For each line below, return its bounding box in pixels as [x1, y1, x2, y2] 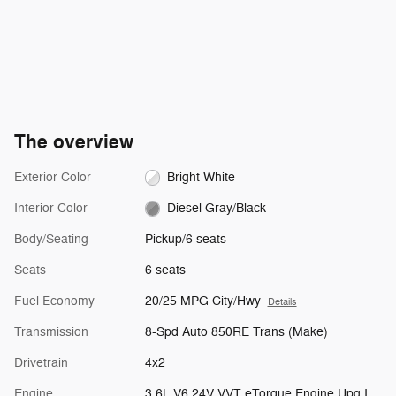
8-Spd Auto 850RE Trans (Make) [144, 324, 328, 340]
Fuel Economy [14, 293, 95, 309]
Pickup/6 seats [144, 232, 226, 247]
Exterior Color [14, 170, 91, 186]
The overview [14, 130, 133, 156]
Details [267, 296, 297, 308]
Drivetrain [14, 355, 68, 371]
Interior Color [14, 201, 88, 217]
